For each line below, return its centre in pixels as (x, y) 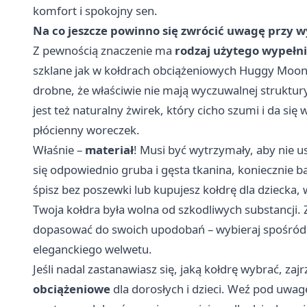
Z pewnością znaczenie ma (104, 50)
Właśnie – (59, 149)
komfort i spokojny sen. (95, 10)
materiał (109, 149)
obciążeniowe (72, 288)
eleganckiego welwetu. (93, 249)
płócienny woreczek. (86, 130)
